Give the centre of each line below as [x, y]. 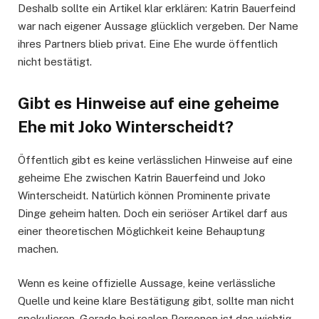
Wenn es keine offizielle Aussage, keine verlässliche [147, 283]
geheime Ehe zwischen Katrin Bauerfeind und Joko [142, 178]
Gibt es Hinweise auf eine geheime [148, 104]
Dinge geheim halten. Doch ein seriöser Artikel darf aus [153, 214]
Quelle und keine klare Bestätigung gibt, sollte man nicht [156, 301]
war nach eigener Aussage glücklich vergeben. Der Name [158, 26]
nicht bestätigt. [55, 62]
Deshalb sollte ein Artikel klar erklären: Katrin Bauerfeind [157, 9]
